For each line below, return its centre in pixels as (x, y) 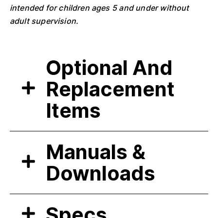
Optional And (109, 67)
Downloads (101, 173)
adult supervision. (44, 21)
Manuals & (96, 152)
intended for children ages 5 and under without (100, 8)
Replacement (110, 89)
